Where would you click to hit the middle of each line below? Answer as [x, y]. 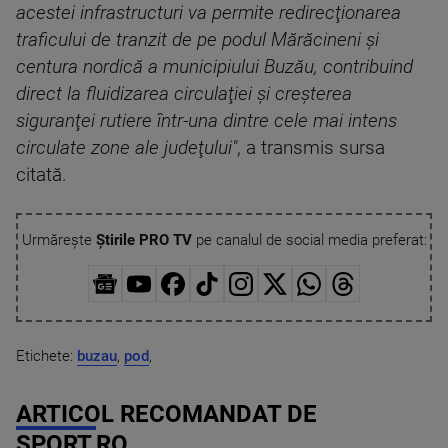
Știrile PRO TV [143, 240]
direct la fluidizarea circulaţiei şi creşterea [184, 94]
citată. [41, 175]
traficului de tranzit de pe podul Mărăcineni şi [197, 40]
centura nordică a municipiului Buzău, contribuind [214, 67]
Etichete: [46, 355]
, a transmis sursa [311, 148]
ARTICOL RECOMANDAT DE [166, 413]
